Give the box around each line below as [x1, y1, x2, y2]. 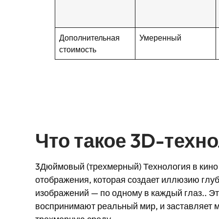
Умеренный [139, 33, 182, 43]
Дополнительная [59, 33, 120, 43]
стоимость [59, 44, 97, 54]
